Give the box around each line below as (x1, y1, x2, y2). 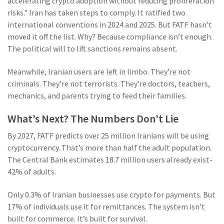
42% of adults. (7, 166, 56, 177)
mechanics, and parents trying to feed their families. (7, 90, 186, 101)
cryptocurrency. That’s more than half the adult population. (7, 142, 211, 153)
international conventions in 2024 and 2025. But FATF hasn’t (7, 19, 212, 30)
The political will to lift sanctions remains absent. (7, 43, 177, 54)
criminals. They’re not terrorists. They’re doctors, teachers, (7, 78, 210, 89)
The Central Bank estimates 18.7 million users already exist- (7, 154, 212, 165)
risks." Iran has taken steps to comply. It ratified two (7, 7, 185, 18)
